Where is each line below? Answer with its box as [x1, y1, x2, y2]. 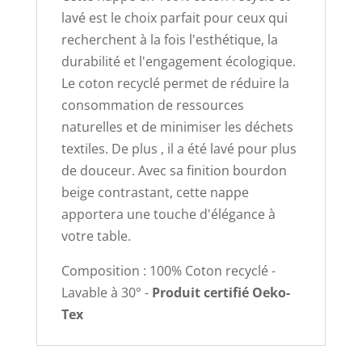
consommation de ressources [61, 95, 244, 114]
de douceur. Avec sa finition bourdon [61, 161, 287, 179]
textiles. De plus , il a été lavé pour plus [61, 139, 297, 158]
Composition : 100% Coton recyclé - [61, 261, 276, 280]
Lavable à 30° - [61, 283, 152, 301]
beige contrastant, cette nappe [61, 183, 249, 201]
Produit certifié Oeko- [151, 283, 290, 301]
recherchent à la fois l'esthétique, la [61, 30, 278, 48]
